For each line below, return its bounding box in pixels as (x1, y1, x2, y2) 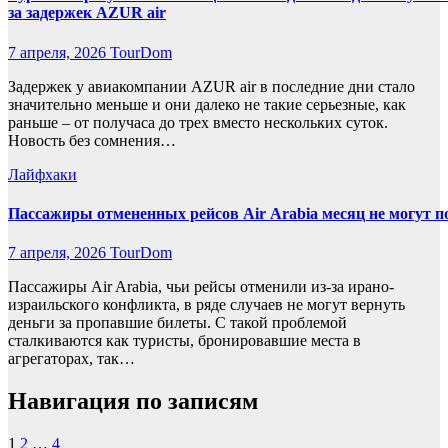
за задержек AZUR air (8, 4, 166, 22)
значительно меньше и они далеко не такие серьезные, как (8, 95, 406, 113)
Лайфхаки (8, 165, 77, 183)
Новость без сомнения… (8, 131, 176, 149)
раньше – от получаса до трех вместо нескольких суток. (8, 113, 388, 131)
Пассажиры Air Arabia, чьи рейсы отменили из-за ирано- (8, 278, 394, 296)
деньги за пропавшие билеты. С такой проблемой (8, 314, 347, 332)
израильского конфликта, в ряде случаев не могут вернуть (8, 296, 405, 314)
